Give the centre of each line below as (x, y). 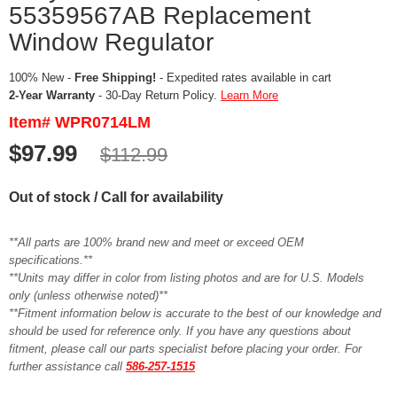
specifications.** (51, 260)
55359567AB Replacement (160, 16)
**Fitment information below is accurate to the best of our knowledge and (195, 313)
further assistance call (67, 366)
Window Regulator (111, 42)
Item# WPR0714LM (80, 122)
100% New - (42, 78)
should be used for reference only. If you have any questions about (180, 331)
